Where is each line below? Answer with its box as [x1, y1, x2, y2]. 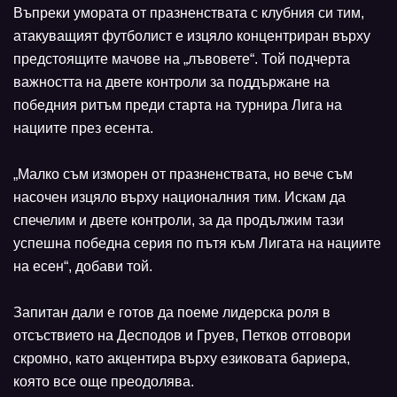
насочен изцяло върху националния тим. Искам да [13, 190, 346, 206]
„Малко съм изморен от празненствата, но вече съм [13, 167, 353, 183]
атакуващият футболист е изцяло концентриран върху [13, 28, 370, 44]
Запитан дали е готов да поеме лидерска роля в [13, 305, 331, 321]
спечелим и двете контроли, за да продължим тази [13, 213, 344, 229]
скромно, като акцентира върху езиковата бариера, [13, 351, 350, 367]
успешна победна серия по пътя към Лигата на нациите [13, 236, 381, 252]
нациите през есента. [13, 121, 153, 136]
